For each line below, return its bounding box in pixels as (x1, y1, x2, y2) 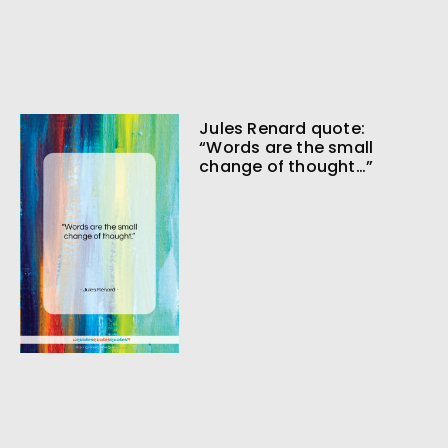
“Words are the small (199, 136, 374, 160)
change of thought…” (199, 155, 373, 179)
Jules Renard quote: (199, 117, 365, 141)
